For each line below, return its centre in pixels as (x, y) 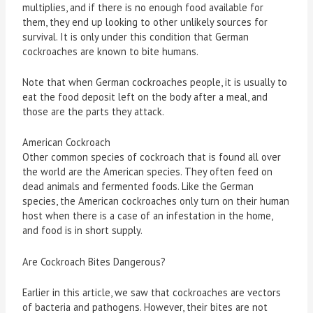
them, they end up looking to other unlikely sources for (145, 22)
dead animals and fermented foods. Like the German (138, 187)
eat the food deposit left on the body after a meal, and (145, 96)
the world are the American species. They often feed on (148, 172)
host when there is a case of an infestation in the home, (148, 216)
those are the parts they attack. (94, 111)
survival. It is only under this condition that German (136, 36)
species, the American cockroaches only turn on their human (156, 201)
